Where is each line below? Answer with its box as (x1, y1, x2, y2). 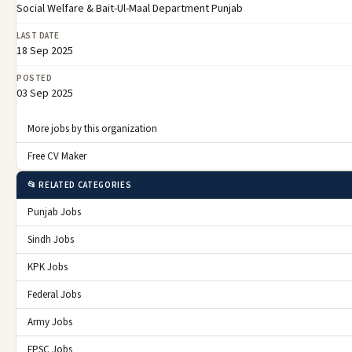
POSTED (16, 71, 53, 84)
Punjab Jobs (27, 204, 81, 219)
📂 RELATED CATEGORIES (27, 178, 132, 191)
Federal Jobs (27, 287, 81, 302)
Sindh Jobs (27, 232, 74, 247)
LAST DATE (16, 29, 60, 42)
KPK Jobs (27, 259, 68, 274)
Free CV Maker (27, 148, 86, 163)
